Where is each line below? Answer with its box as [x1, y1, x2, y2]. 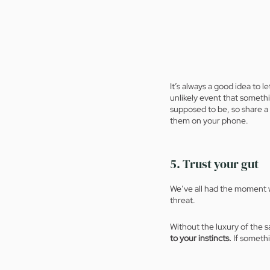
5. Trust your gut [170, 155, 259, 173]
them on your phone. [170, 115, 250, 127]
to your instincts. [170, 233, 231, 244]
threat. [170, 195, 197, 206]
